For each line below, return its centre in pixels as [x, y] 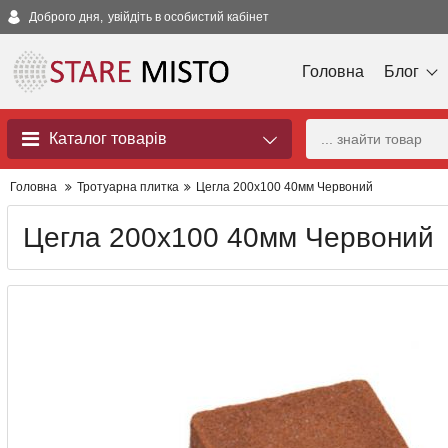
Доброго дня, [66, 17]
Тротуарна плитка [128, 187]
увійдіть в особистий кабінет [188, 17]
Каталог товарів [108, 138]
